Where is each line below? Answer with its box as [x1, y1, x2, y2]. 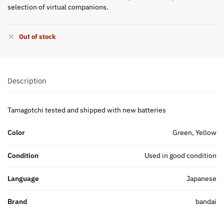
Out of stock [19, 32, 56, 41]
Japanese [186, 173, 216, 183]
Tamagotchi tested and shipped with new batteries [7, 105, 166, 114]
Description [7, 76, 46, 86]
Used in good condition [144, 150, 216, 160]
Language [7, 173, 39, 183]
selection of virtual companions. [7, 2, 108, 11]
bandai [195, 196, 216, 206]
